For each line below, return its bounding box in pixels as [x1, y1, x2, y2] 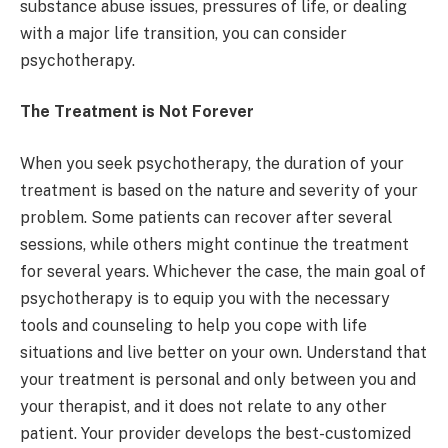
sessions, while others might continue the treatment [20, 234, 409, 254]
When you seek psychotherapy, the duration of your [20, 153, 404, 173]
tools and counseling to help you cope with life [20, 315, 367, 335]
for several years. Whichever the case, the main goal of [20, 261, 426, 281]
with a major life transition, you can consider [20, 23, 347, 43]
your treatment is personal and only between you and [20, 369, 416, 389]
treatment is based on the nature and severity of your [20, 180, 418, 200]
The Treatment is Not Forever [20, 102, 254, 122]
